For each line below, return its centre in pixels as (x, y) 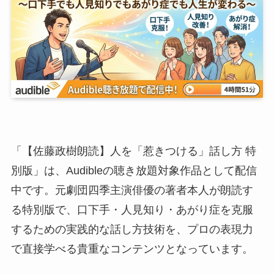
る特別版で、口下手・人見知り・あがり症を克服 (132, 210)
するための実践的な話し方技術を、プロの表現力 (132, 230)
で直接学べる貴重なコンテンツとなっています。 (132, 249)
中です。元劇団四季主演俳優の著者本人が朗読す (132, 191)
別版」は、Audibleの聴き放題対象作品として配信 (134, 171)
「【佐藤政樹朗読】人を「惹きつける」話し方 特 (133, 151)
